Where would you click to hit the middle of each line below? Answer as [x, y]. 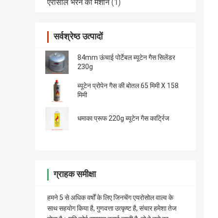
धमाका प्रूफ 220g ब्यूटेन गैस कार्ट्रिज [123, 118]
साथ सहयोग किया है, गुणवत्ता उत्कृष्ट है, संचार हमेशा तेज [112, 209]
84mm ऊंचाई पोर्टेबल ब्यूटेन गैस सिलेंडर [126, 58]
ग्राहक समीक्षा [75, 174]
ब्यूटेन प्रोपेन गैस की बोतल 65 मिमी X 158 [128, 86]
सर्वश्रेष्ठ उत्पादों [78, 36]
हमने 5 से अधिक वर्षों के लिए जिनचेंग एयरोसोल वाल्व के [110, 198]
